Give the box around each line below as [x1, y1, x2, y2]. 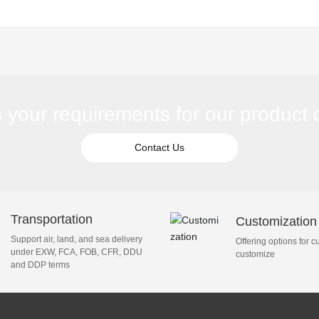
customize [235, 249, 275, 260]
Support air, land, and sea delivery [11, 234, 143, 244]
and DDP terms [11, 259, 70, 270]
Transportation [11, 211, 93, 226]
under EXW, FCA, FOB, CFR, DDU [11, 246, 143, 257]
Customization [235, 214, 317, 229]
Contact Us [134, 141, 184, 153]
